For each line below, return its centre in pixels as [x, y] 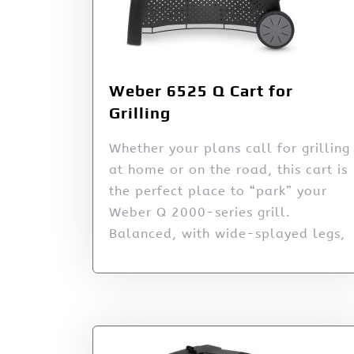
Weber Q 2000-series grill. [200, 212]
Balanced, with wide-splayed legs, [227, 233]
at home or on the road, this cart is [228, 169]
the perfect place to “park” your [218, 190]
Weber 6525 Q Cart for [201, 90]
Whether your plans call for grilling [230, 148]
